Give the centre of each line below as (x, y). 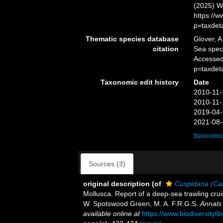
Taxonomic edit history (139, 82)
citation (166, 49)
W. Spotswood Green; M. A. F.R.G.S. (142, 204)
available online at (111, 214)
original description (116, 184)
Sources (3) (107, 164)
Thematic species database (132, 39)
